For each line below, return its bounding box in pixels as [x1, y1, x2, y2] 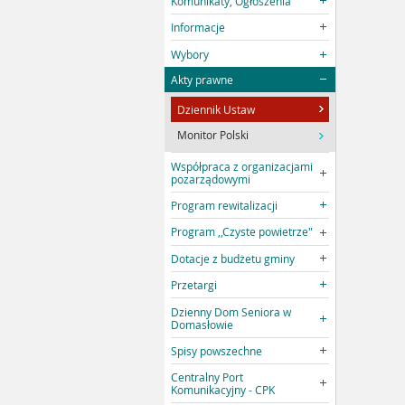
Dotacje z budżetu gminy [171, 250, 296, 266]
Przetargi [171, 278, 218, 293]
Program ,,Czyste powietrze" [171, 224, 314, 240]
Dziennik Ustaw [177, 102, 256, 118]
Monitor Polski [177, 127, 250, 143]
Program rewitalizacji [171, 198, 278, 213]
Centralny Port [171, 370, 244, 385]
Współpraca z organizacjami [171, 158, 314, 174]
